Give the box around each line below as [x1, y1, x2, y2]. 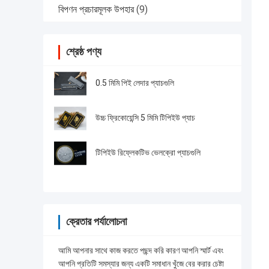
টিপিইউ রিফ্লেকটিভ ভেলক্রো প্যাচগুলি [95, 148, 201, 158]
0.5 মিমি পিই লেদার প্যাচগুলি [95, 78, 174, 88]
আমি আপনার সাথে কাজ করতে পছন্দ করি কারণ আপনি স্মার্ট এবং [58, 246, 223, 256]
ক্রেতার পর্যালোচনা [66, 215, 127, 228]
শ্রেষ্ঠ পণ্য [66, 45, 101, 58]
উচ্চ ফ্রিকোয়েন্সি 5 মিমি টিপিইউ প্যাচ [95, 113, 195, 123]
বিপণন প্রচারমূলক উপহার [58, 4, 134, 16]
